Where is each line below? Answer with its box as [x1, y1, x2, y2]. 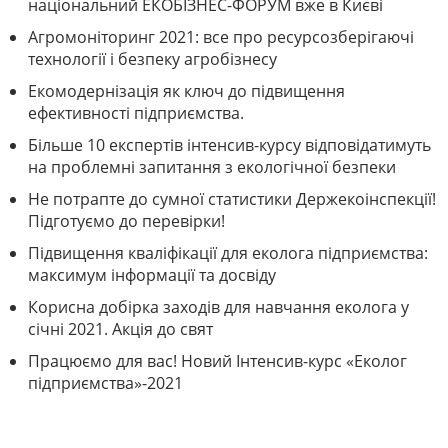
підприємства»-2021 [28, 372, 183, 395]
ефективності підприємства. [28, 102, 244, 125]
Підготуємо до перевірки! [28, 210, 225, 233]
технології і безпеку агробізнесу [28, 48, 277, 71]
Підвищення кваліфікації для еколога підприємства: [28, 242, 428, 265]
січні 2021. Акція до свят [28, 318, 213, 341]
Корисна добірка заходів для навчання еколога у [28, 296, 409, 319]
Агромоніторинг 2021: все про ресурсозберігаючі [28, 26, 414, 49]
